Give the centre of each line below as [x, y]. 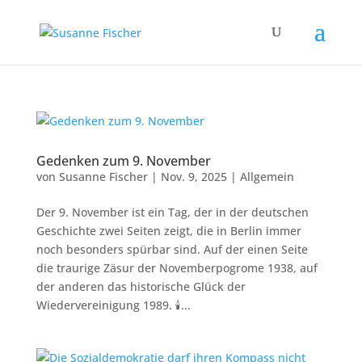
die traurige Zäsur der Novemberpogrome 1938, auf [177, 268]
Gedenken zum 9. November [123, 161]
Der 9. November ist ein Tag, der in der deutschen [172, 212]
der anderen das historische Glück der [141, 286]
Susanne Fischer [103, 177]
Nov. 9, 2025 [194, 177]
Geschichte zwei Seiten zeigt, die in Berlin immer [168, 231]
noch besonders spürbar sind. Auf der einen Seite [172, 249]
